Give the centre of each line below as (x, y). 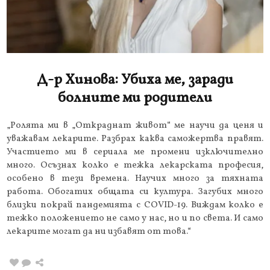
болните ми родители (135, 98)
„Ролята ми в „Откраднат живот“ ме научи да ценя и (135, 125)
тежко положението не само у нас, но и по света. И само (135, 218)
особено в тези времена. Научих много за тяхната (135, 178)
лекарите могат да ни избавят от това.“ (99, 231)
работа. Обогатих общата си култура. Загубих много (135, 192)
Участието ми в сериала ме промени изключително (135, 152)
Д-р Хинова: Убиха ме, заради (135, 80)
